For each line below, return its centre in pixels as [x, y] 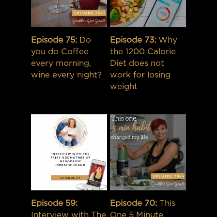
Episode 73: [133, 40]
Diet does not [137, 63]
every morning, [61, 63]
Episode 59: [54, 203]
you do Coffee [60, 51]
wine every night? [67, 75]
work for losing [140, 75]
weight [124, 86]
